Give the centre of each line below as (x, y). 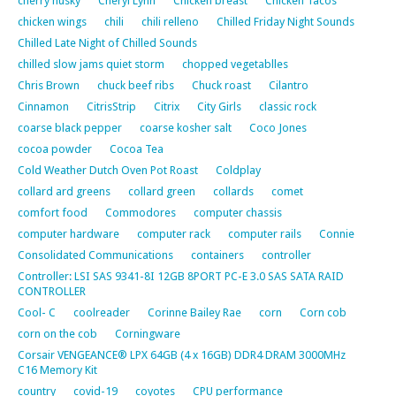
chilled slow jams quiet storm (91, 64)
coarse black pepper (70, 127)
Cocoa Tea (137, 148)
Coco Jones (278, 127)
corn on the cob (57, 333)
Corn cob (323, 312)
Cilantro (289, 85)
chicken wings (52, 21)
